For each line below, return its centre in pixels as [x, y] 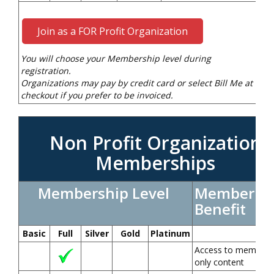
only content [219, 262]
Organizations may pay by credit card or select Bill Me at [137, 83]
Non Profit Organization [155, 143]
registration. [46, 71]
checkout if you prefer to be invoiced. [97, 95]
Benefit [220, 209]
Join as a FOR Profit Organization [113, 31]
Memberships [155, 163]
